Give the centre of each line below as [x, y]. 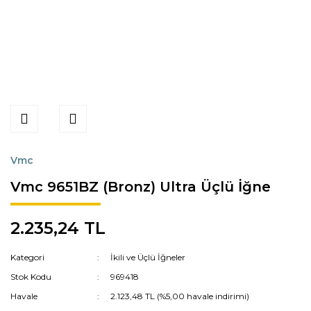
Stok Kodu [31, 277]
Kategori [27, 257]
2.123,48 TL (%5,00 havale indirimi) [180, 296]
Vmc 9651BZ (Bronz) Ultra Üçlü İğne [141, 187]
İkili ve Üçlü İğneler [148, 257]
